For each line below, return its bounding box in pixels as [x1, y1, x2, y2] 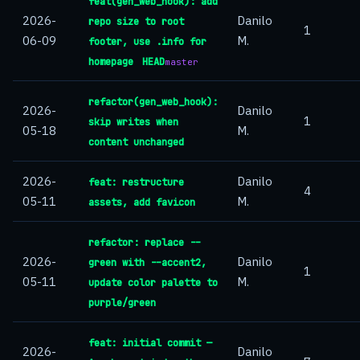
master [165, 56, 198, 67]
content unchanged [88, 136, 184, 149]
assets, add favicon [88, 196, 195, 209]
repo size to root [88, 15, 184, 28]
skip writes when [88, 116, 178, 129]
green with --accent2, [88, 256, 207, 269]
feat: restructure [88, 176, 184, 189]
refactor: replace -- [88, 236, 201, 249]
